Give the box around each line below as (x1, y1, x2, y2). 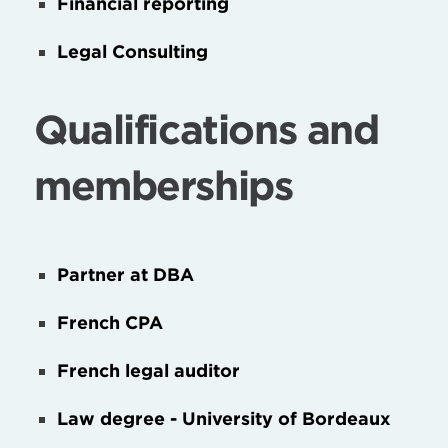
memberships (34, 160, 293, 210)
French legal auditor (57, 359, 241, 381)
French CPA (57, 311, 164, 333)
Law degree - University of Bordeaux (57, 407, 392, 429)
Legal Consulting (57, 40, 209, 62)
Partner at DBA (57, 263, 195, 285)
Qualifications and (34, 104, 379, 154)
